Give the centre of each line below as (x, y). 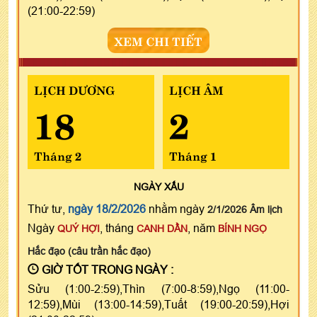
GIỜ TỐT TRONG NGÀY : (106, 269)
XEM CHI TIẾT (158, 40)
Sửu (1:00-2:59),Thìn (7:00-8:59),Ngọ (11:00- (158, 288)
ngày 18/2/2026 (107, 208)
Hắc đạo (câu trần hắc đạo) (89, 251)
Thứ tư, (48, 208)
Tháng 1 (192, 155)
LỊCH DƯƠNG (74, 89)
